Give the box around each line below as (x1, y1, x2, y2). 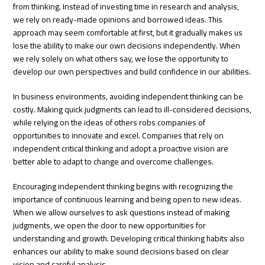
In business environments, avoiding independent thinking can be (13, 88, 244, 104)
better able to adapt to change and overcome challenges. (13, 153, 214, 169)
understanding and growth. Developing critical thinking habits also (13, 230, 245, 246)
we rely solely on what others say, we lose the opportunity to (13, 50, 229, 66)
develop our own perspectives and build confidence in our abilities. (13, 63, 251, 79)
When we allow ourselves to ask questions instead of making (13, 204, 230, 220)
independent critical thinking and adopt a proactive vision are (13, 140, 229, 156)
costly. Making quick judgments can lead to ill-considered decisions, (13, 101, 252, 117)
